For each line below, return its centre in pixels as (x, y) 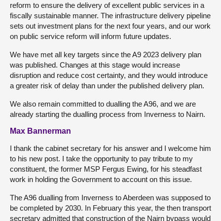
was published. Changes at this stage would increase (95, 65)
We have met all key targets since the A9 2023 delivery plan (106, 55)
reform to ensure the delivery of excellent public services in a (107, 5)
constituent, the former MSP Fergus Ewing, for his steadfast (106, 169)
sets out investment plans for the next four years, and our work (110, 26)
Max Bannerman (40, 131)
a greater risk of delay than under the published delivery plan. (107, 86)
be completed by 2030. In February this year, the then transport (110, 208)
